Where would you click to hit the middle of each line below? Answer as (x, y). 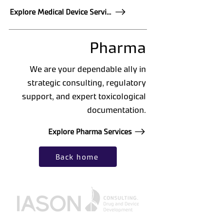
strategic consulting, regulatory (87, 82)
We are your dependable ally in (88, 69)
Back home (77, 157)
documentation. (117, 109)
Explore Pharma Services (90, 131)
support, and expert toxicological (84, 96)
